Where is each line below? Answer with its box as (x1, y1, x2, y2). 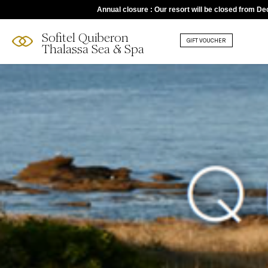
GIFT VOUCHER (187, 37, 226, 44)
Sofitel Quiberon (42, 31, 129, 45)
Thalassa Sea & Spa (42, 42, 144, 57)
